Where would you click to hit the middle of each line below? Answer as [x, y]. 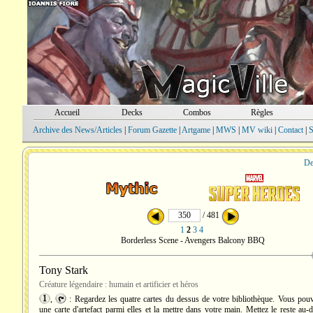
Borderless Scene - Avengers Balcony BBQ [193, 240]
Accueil [67, 112]
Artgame [196, 130]
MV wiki [257, 130]
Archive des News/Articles [77, 130]
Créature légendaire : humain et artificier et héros [119, 284]
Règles [262, 112]
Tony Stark [64, 270]
